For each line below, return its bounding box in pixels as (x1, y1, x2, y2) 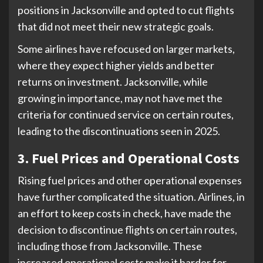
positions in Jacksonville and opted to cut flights (18, 3, 234, 16)
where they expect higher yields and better (18, 58, 214, 72)
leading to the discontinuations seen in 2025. (18, 124, 220, 137)
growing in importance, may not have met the (18, 91, 222, 104)
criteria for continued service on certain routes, (18, 107, 234, 121)
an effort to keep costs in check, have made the (18, 206, 231, 220)
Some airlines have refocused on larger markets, (18, 42, 235, 55)
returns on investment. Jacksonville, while (18, 75, 208, 88)
